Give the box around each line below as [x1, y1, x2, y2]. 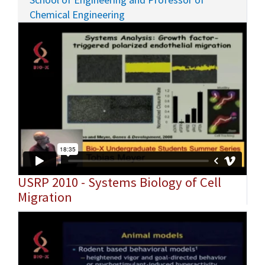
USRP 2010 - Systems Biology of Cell [18, 174, 221, 191]
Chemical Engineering [30, 7, 125, 21]
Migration [18, 189, 72, 206]
